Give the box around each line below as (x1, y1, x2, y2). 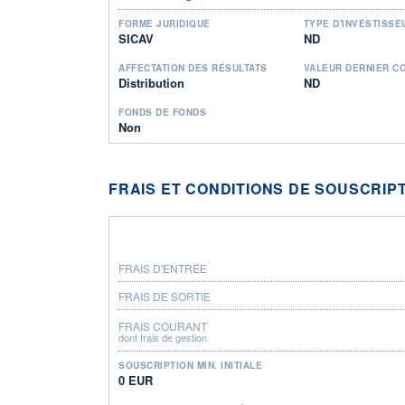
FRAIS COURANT (118, 317, 207, 334)
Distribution (118, 73, 184, 91)
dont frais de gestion (118, 329, 207, 344)
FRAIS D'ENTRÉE (118, 259, 207, 276)
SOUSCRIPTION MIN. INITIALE (118, 358, 262, 372)
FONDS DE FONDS (118, 105, 206, 118)
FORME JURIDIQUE (118, 16, 211, 30)
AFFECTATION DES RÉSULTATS (118, 61, 268, 74)
